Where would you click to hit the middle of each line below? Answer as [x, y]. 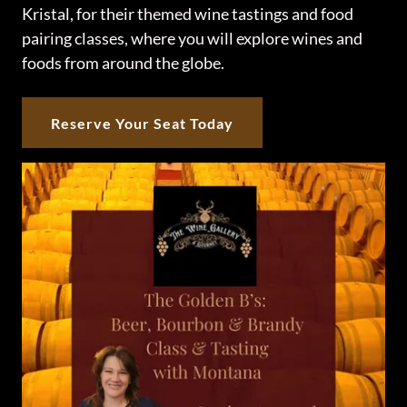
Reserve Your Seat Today [143, 123]
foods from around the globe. [124, 63]
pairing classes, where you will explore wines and [192, 38]
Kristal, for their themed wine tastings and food [188, 14]
